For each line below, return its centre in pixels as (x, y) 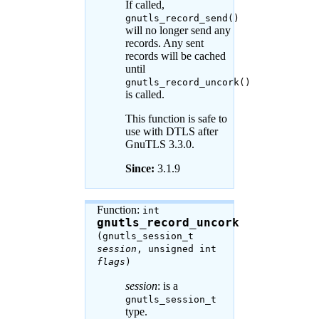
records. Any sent (164, 43)
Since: (140, 169)
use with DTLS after (171, 132)
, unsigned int (176, 249)
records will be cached (175, 56)
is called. (145, 95)
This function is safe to (176, 119)
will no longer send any (178, 31)
